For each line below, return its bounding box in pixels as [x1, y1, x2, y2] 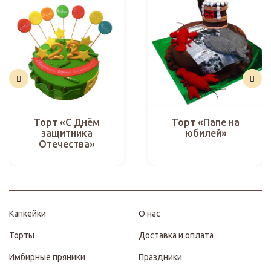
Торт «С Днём [33, 117, 100, 128]
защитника [41, 128, 93, 139]
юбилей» [184, 128, 227, 139]
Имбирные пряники [9, 252, 85, 262]
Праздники [139, 252, 182, 262]
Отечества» [38, 139, 95, 150]
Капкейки [9, 208, 46, 218]
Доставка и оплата [139, 230, 214, 240]
